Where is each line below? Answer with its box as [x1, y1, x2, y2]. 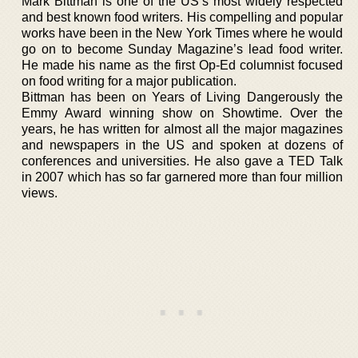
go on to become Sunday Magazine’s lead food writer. [22, 42, 343, 56]
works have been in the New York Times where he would [22, 26, 343, 40]
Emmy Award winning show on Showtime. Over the [22, 105, 343, 120]
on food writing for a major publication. [22, 74, 237, 88]
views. [22, 185, 58, 200]
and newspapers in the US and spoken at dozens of [22, 137, 343, 152]
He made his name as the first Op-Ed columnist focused [22, 58, 343, 72]
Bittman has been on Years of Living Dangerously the [22, 89, 343, 104]
